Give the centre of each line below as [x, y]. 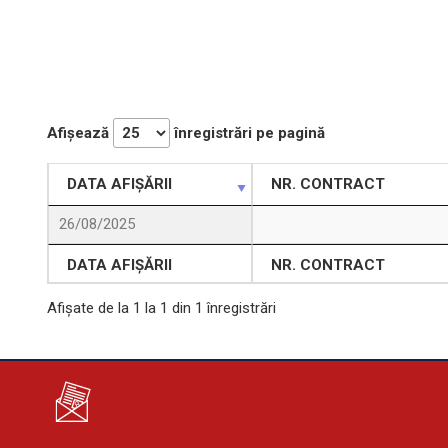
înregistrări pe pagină [247, 133]
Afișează [80, 133]
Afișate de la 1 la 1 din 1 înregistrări [161, 308]
